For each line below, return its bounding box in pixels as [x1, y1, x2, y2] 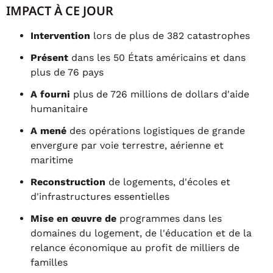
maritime [30, 154, 73, 166]
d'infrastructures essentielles [30, 191, 169, 202]
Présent [30, 52, 68, 63]
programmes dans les [116, 213, 222, 224]
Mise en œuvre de [30, 213, 116, 224]
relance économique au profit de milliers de [30, 242, 239, 253]
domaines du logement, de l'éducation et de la [30, 227, 252, 239]
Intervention [30, 30, 90, 41]
